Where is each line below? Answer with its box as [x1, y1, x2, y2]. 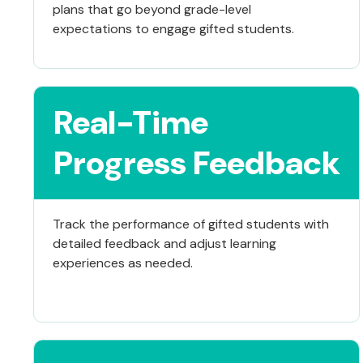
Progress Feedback [53, 141, 340, 184]
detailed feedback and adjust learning [52, 234, 276, 252]
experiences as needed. [52, 254, 193, 271]
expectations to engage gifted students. [52, 19, 294, 37]
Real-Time [53, 100, 208, 143]
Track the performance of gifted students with [52, 215, 329, 233]
